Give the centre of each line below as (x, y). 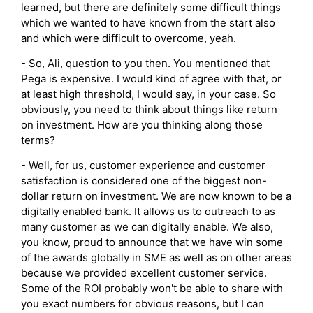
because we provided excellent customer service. (144, 272)
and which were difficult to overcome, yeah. (129, 38)
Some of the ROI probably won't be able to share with (152, 288)
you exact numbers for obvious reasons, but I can (143, 303)
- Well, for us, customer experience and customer (143, 165)
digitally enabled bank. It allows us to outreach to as (148, 211)
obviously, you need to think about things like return (149, 109)
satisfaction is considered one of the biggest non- (144, 180)
